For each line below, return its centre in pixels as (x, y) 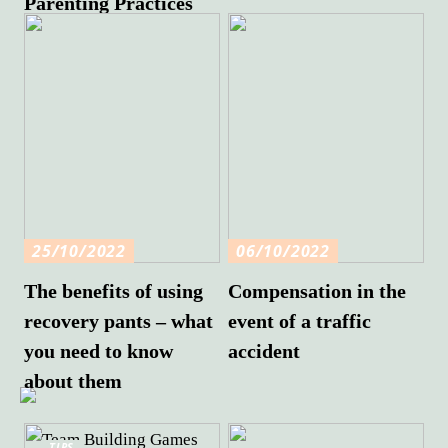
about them (73, 381)
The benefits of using (114, 291)
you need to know (99, 351)
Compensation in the (317, 291)
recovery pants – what (119, 321)
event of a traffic (300, 321)
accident (264, 351)
